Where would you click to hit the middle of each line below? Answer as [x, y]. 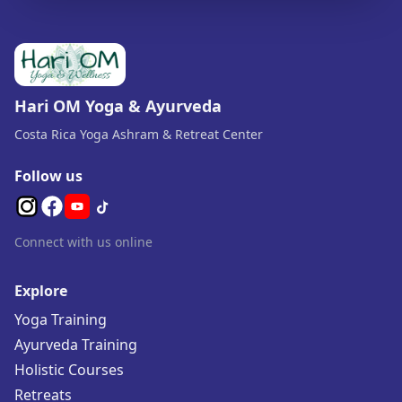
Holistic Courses [69, 370]
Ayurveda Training [76, 345]
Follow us [48, 176]
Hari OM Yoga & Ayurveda [118, 106]
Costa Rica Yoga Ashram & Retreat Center [139, 134]
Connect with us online [83, 242]
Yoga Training [61, 319]
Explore [41, 291]
